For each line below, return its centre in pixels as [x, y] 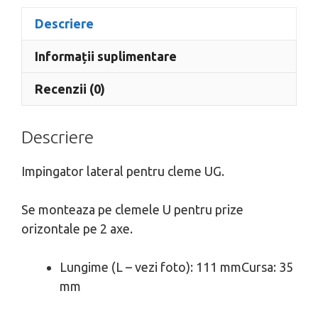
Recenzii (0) [70, 88]
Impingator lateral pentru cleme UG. [123, 171]
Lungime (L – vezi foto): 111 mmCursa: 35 [176, 267]
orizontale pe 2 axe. [77, 228]
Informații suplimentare [106, 56]
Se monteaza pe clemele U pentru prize [132, 209]
